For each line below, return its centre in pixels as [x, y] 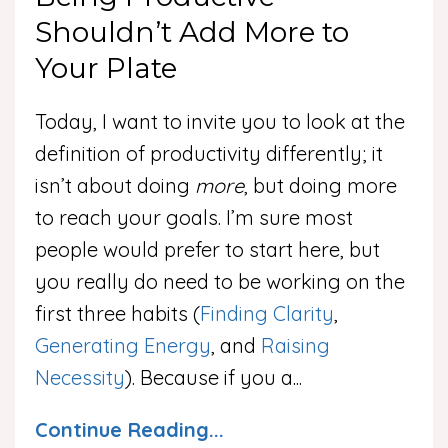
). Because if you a [209, 378]
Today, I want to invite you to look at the [220, 122]
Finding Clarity [267, 314]
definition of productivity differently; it [209, 154]
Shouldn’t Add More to [192, 32]
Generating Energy [123, 346]
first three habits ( [117, 314]
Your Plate [106, 68]
